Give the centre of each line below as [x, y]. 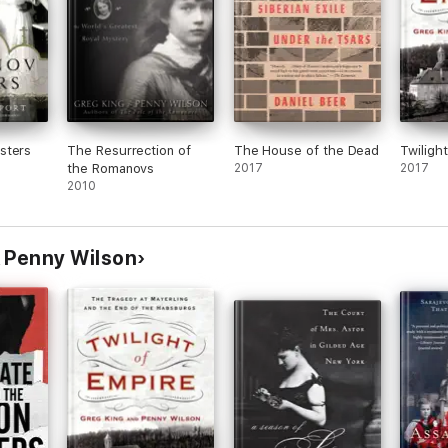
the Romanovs [111, 168]
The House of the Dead [306, 150]
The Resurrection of [129, 150]
